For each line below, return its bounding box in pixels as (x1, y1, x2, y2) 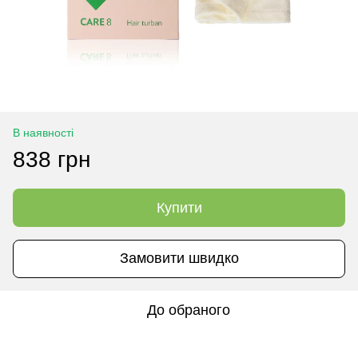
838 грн (13, 146, 90, 172)
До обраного (147, 301, 230, 318)
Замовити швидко (119, 250, 239, 267)
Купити (156, 199, 202, 216)
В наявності (13, 125, 74, 139)
